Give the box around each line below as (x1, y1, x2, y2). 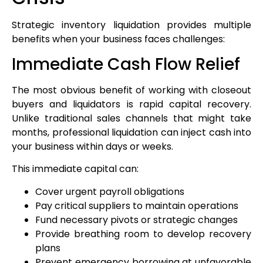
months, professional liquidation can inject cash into (12, 125, 251, 139)
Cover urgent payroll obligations (35, 184, 184, 198)
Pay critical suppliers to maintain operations (35, 198, 238, 213)
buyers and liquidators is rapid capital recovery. (12, 97, 251, 111)
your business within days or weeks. (12, 139, 173, 153)
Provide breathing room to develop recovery (35, 227, 251, 241)
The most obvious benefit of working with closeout (12, 83, 251, 97)
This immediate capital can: (12, 162, 139, 176)
